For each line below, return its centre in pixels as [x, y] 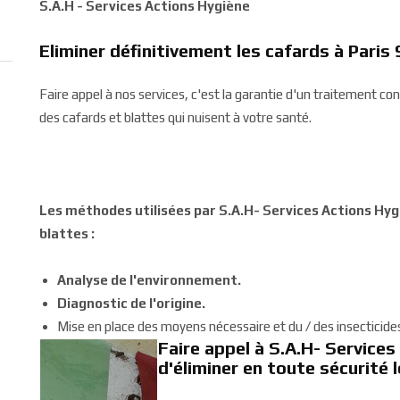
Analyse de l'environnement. [149, 280]
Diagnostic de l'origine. [131, 303]
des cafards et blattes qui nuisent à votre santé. [175, 117]
